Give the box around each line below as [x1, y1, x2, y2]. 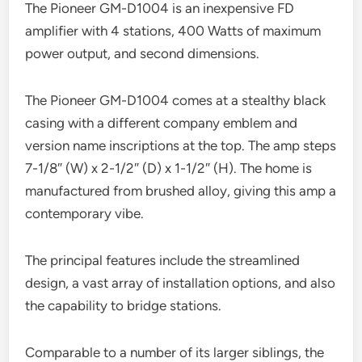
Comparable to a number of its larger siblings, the [25, 343, 325, 360]
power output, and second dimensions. [25, 44, 260, 61]
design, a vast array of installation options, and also [25, 274, 336, 291]
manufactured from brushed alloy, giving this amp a [25, 182, 337, 199]
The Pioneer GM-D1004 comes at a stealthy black [25, 91, 326, 108]
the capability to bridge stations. [25, 297, 222, 314]
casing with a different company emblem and [25, 114, 298, 131]
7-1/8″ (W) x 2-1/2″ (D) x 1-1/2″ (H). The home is [25, 159, 313, 176]
